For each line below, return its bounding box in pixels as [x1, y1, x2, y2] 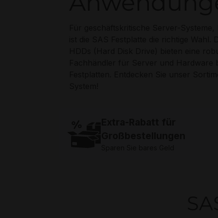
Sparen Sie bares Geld [101, 144, 174, 152]
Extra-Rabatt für [101, 116, 176, 128]
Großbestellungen [101, 130, 185, 142]
